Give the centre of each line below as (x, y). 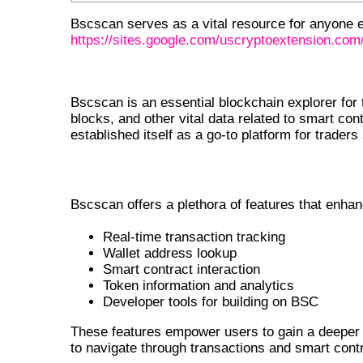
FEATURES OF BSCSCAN (165, 170)
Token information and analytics (199, 286)
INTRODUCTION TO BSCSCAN (206, 74)
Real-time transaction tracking (194, 237)
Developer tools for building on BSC (211, 302)
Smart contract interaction (181, 270)
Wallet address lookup (170, 254)
